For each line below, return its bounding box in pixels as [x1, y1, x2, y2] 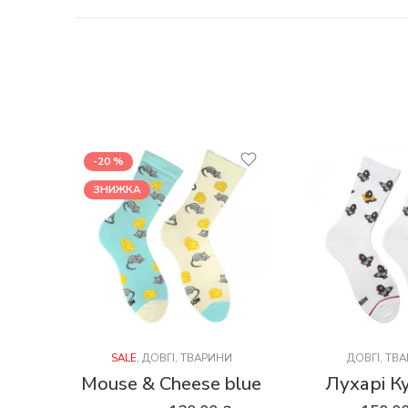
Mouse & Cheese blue [81, 371, 261, 397]
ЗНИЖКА [93, 182, 141, 198]
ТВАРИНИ [179, 351, 232, 366]
